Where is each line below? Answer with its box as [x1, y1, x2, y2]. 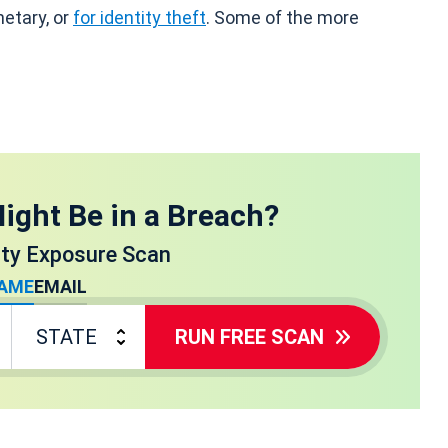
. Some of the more [206, 7, 359, 28]
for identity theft [73, 7, 206, 28]
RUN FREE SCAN [175, 325, 324, 349]
